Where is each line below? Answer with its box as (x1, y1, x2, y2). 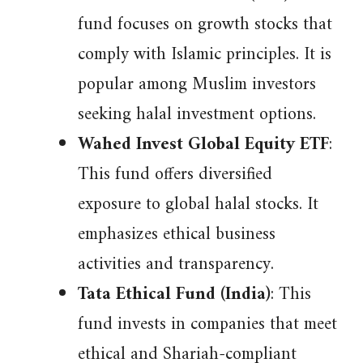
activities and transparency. (78, 249, 274, 280)
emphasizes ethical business (78, 219, 275, 250)
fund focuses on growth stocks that (78, 9, 332, 41)
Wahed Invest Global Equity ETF (78, 129, 329, 160)
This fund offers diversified (78, 159, 272, 190)
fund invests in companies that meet (78, 309, 337, 340)
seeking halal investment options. (78, 99, 316, 130)
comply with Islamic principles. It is (78, 39, 331, 70)
